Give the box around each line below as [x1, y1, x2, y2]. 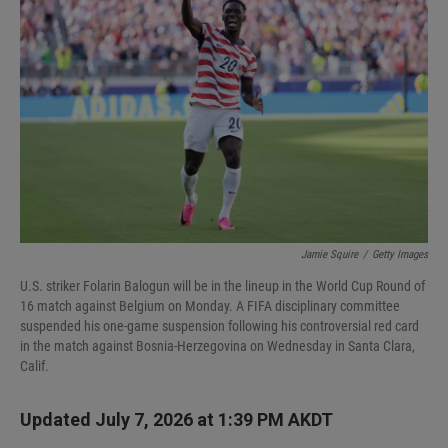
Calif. [20, 357, 49, 374]
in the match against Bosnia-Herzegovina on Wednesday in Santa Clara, [20, 337, 415, 354]
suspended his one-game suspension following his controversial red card [20, 317, 419, 334]
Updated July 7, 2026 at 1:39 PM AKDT [20, 408, 333, 430]
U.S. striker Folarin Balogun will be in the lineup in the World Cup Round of [20, 277, 425, 294]
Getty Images [372, 247, 428, 261]
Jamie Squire [301, 247, 358, 261]
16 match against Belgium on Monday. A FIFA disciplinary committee [20, 297, 400, 314]
